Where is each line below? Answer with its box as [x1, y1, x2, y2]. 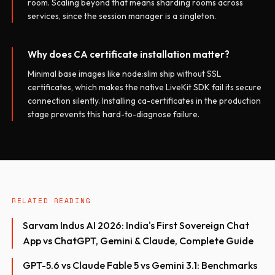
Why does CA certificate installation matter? [28, 48, 230, 60]
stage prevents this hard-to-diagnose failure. [28, 108, 200, 120]
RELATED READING [12, 195, 91, 206]
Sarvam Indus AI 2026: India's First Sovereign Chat [23, 219, 250, 232]
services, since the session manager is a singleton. [28, 10, 217, 21]
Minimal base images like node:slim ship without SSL [28, 68, 222, 79]
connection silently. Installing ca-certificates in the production [28, 95, 261, 106]
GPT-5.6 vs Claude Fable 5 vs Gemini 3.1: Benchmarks [23, 258, 258, 271]
